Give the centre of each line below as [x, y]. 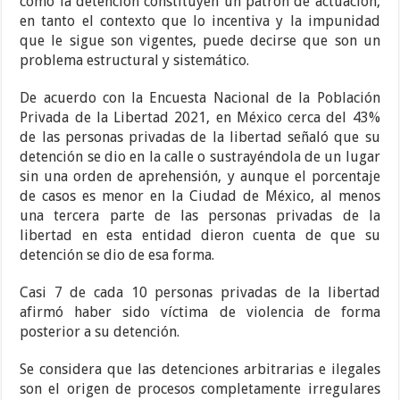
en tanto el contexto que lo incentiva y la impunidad [200, 21]
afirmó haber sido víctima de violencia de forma [200, 312]
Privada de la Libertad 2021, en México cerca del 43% [200, 118]
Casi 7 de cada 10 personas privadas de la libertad [200, 293]
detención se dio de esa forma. [117, 255]
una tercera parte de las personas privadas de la [200, 216]
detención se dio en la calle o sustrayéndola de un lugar [200, 157]
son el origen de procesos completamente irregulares [200, 389]
